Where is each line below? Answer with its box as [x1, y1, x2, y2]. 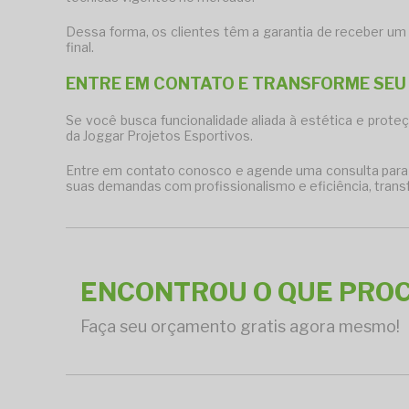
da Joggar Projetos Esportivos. [66, 128, 253, 144]
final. [66, 39, 94, 56]
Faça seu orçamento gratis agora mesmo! [80, 317, 400, 337]
